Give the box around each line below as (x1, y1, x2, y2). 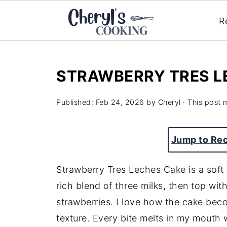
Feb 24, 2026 (95, 98, 144, 106)
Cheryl (158, 98, 181, 106)
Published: (56, 98, 96, 106)
